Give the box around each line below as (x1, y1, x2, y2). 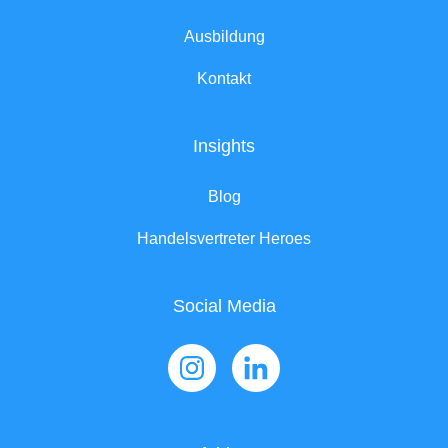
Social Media (172, 296, 276, 316)
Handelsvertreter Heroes (137, 230, 311, 247)
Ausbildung (183, 28, 265, 45)
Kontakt (197, 70, 251, 87)
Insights (193, 136, 255, 156)
